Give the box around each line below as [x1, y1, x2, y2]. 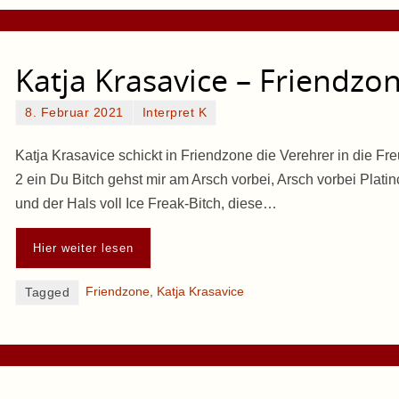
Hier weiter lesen [33, 240, 134, 255]
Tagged [25, 285, 69, 299]
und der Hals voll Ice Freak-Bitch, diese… [15, 195, 277, 211]
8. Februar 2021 [25, 106, 124, 120]
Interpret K [142, 106, 207, 120]
